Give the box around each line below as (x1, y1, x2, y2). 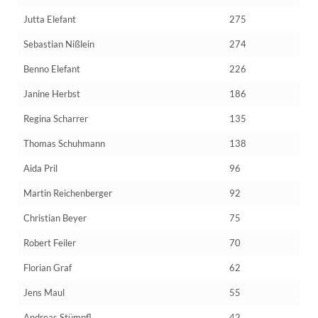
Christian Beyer (23, 212, 87, 224)
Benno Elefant (23, 62, 80, 75)
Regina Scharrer (23, 112, 88, 124)
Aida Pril (23, 162, 57, 174)
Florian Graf (23, 261, 72, 273)
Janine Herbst (23, 87, 80, 99)
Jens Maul (23, 286, 65, 298)
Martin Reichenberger (23, 187, 112, 199)
